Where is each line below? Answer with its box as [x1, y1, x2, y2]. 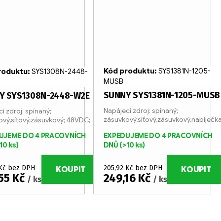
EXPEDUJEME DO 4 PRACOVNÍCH [103, 131, 213, 141]
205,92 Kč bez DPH [103, 164, 162, 173]
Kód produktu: [103, 66, 158, 75]
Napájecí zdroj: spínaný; [103, 106, 178, 115]
